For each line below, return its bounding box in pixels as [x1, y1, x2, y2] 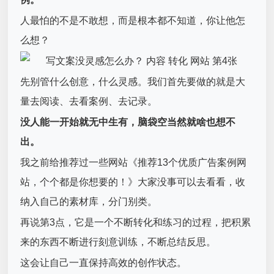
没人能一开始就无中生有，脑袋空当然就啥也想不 [20, 116, 236, 127]
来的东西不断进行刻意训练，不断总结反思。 [20, 236, 217, 247]
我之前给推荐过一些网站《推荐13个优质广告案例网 [20, 157, 247, 168]
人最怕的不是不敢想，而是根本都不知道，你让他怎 [20, 15, 246, 26]
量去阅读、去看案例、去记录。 [20, 95, 158, 106]
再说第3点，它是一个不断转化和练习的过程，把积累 [20, 217, 251, 228]
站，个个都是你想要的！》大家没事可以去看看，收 [20, 176, 246, 187]
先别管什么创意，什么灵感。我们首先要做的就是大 [20, 76, 246, 87]
